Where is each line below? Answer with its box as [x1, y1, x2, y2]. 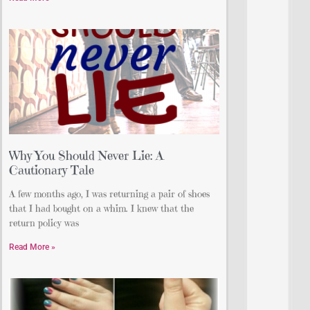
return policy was [9, 217, 79, 230]
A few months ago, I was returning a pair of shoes [9, 188, 210, 201]
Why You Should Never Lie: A [9, 147, 163, 164]
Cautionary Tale [9, 162, 94, 179]
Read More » [9, 242, 55, 253]
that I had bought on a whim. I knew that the [9, 202, 194, 215]
